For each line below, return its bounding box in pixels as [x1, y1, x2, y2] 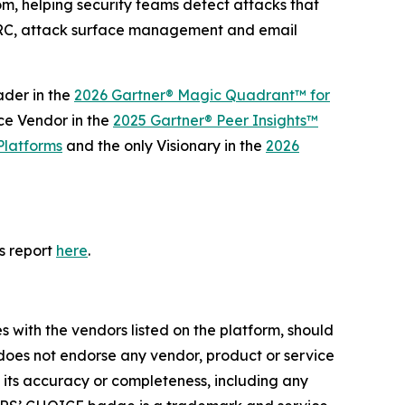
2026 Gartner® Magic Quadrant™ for [74, 86, 330, 105]
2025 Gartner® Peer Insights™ [113, 111, 318, 130]
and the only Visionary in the [62, 137, 266, 155]
